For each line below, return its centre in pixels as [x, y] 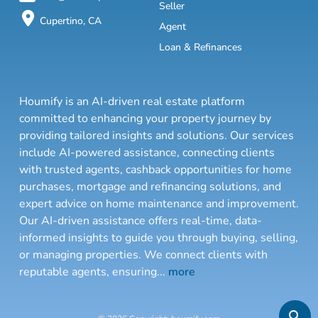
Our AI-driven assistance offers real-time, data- [141, 221]
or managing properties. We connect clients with [143, 255]
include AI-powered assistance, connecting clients [147, 153]
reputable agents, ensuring [88, 272]
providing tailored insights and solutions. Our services [157, 136]
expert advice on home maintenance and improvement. [159, 204]
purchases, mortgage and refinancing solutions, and [150, 187]
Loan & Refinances [201, 48]
